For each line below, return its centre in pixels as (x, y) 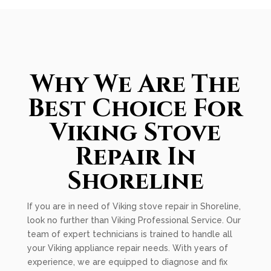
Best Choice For (135, 109)
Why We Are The (135, 85)
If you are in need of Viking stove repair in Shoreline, (134, 206)
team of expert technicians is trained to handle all (129, 234)
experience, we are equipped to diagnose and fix (127, 262)
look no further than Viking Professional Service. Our (134, 220)
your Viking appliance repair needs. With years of (127, 248)
